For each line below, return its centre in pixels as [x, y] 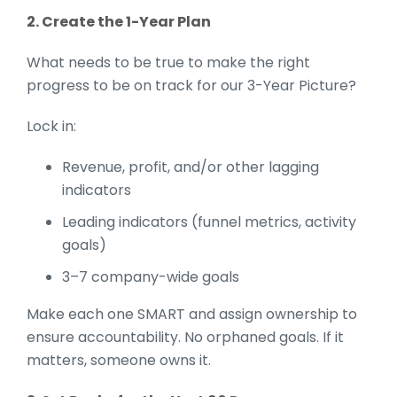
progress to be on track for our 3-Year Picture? [191, 85]
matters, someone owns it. [119, 360]
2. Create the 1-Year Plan [119, 21]
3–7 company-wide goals [151, 276]
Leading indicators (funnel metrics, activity [209, 222]
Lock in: [51, 126]
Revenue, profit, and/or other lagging [191, 167]
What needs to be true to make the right [168, 62]
